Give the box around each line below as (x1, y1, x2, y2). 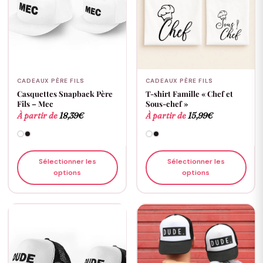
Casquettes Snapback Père (16, 88, 113, 99)
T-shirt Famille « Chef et (145, 88, 233, 99)
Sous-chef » (145, 98, 188, 109)
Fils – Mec (16, 98, 53, 109)
